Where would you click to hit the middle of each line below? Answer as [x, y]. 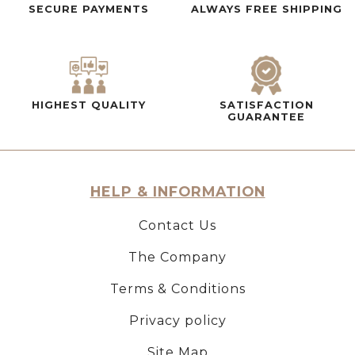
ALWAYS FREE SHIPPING [266, 9]
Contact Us [177, 225]
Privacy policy [177, 320]
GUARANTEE [266, 116]
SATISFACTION [266, 105]
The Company [177, 257]
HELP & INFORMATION [177, 191]
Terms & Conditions [177, 288]
